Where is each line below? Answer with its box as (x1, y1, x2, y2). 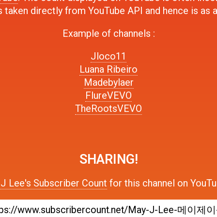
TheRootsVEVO (75, 102, 142, 114)
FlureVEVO (85, 89, 132, 101)
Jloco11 (91, 50, 126, 62)
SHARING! (79, 152, 138, 167)
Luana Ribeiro (79, 63, 138, 75)
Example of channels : (62, 27, 155, 39)
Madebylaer (83, 76, 134, 88)
